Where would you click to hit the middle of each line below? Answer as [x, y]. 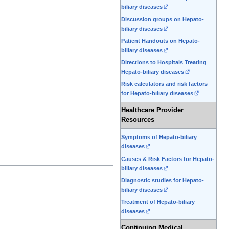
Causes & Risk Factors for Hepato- [168, 159]
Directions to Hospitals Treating [164, 63]
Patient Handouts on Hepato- [161, 41]
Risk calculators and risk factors [164, 84]
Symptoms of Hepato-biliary [159, 137]
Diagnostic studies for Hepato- [163, 180]
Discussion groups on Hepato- [163, 19]
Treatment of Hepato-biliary [158, 202]
